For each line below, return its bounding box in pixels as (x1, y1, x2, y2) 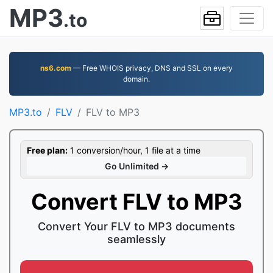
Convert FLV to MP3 (30, 188, 243, 215)
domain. (123, 74, 150, 83)
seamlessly (107, 233, 166, 246)
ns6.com (40, 63, 71, 73)
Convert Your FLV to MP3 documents (38, 220, 235, 233)
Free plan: (27, 145, 68, 155)
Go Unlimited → (104, 161, 169, 171)
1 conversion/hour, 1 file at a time (68, 145, 200, 155)
